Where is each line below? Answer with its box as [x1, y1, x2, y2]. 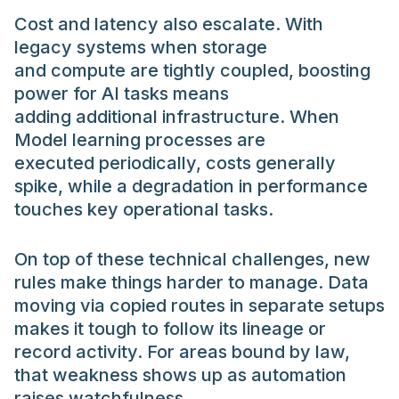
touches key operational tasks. [14, 199, 273, 221]
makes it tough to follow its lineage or [14, 318, 326, 340]
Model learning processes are [14, 129, 265, 151]
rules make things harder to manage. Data [14, 272, 369, 294]
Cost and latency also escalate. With [14, 13, 323, 36]
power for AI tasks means [14, 83, 229, 105]
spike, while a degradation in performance [14, 175, 368, 198]
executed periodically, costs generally [14, 152, 336, 175]
